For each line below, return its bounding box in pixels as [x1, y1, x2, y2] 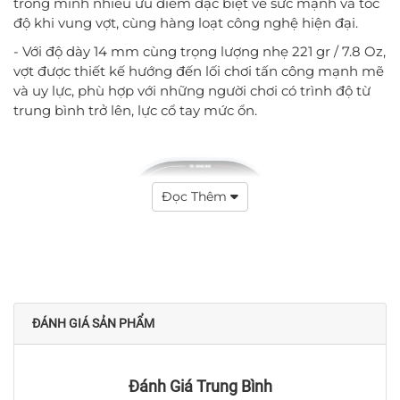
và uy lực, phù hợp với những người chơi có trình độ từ [13, 81, 371, 99]
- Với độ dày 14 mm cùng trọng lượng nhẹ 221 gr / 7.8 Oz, [13, 42, 386, 60]
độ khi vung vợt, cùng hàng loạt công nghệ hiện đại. [13, 13, 358, 31]
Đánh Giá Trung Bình [128, 376, 272, 396]
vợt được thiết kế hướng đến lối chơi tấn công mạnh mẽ [13, 62, 384, 79]
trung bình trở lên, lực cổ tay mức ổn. [13, 101, 257, 119]
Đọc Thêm [162, 187, 230, 204]
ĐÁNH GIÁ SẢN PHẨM [32, 315, 154, 330]
